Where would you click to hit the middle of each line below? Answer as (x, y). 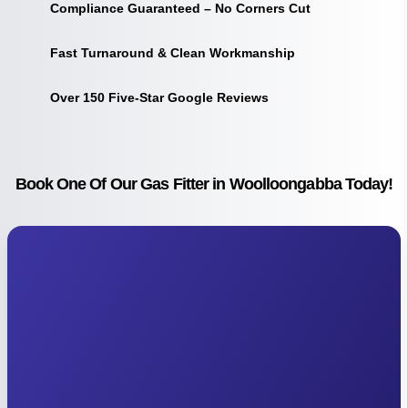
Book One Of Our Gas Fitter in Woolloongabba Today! (204, 184)
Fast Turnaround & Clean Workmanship (172, 53)
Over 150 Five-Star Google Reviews (159, 97)
